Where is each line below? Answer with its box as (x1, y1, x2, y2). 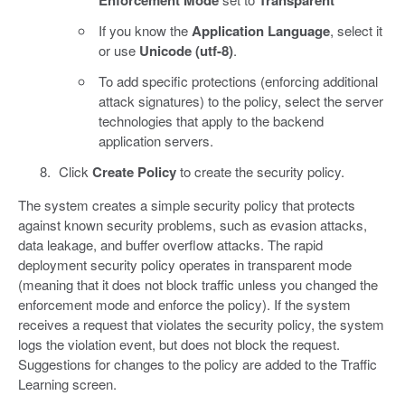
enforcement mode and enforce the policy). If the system (18, 295, 351, 315)
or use (99, 41, 139, 61)
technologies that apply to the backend (99, 111, 324, 131)
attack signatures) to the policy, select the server (99, 91, 383, 111)
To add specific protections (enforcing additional (99, 71, 378, 91)
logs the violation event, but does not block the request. (18, 334, 340, 354)
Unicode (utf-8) (139, 41, 233, 61)
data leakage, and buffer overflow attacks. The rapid (18, 235, 323, 255)
